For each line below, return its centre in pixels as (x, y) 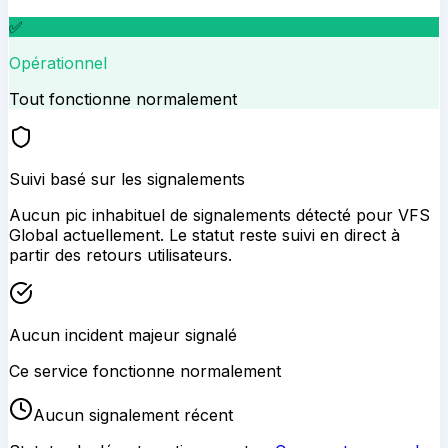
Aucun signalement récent (133, 414)
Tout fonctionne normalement (123, 98)
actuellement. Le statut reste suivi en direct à (229, 234)
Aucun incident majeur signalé (123, 334)
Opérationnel (58, 62)
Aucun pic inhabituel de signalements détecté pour (203, 214)
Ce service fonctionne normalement (145, 370)
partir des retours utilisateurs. (120, 254)
